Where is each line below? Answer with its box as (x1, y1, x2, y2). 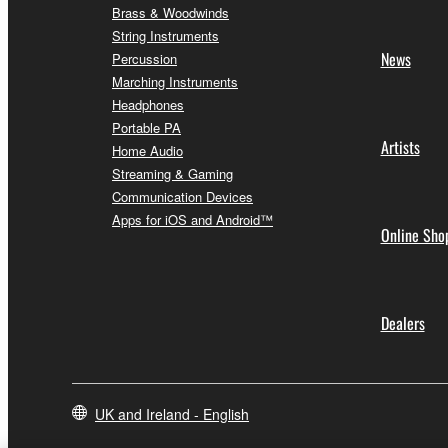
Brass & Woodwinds (112, 2, 229, 22)
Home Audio (112, 140, 183, 160)
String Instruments (112, 25, 219, 45)
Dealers (380, 310, 425, 335)
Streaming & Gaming (112, 163, 233, 183)
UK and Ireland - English (95, 403, 249, 424)
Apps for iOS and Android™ (112, 209, 273, 229)
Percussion (112, 48, 177, 68)
